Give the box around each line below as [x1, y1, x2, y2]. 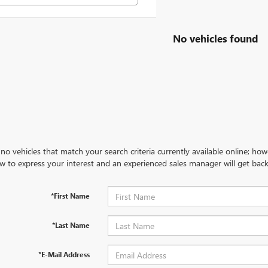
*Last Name [51, 220, 90, 230]
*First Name [50, 191, 90, 201]
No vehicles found [173, 31, 258, 45]
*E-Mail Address [38, 249, 90, 260]
